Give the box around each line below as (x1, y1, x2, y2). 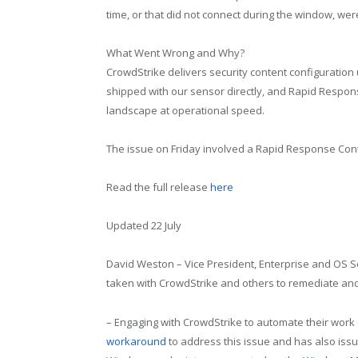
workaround (106, 333, 169, 348)
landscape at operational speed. (106, 102, 265, 117)
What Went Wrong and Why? (106, 45, 245, 60)
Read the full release (106, 180, 210, 195)
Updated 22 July (106, 218, 181, 233)
